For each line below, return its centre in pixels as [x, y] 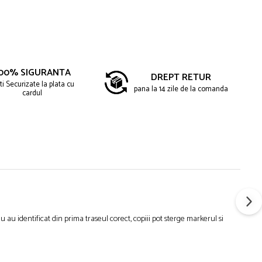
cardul [32, 93]
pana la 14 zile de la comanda [181, 89]
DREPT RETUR [181, 77]
